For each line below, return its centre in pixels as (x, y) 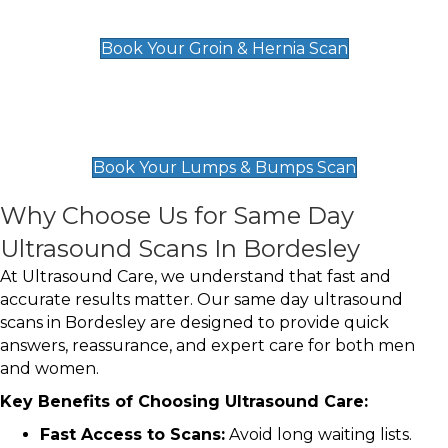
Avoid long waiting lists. (318, 435)
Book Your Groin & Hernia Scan (224, 49)
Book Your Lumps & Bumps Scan (224, 168)
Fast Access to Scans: (132, 435)
